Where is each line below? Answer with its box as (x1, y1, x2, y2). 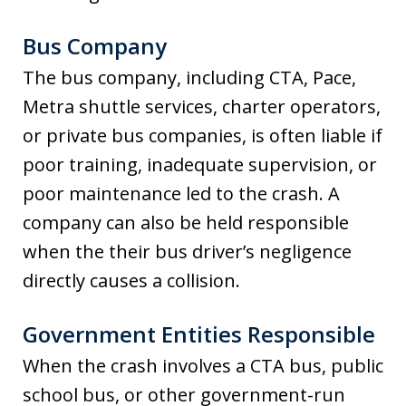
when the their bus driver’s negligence (23, 239, 352, 265)
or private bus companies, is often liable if (23, 123, 382, 149)
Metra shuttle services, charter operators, (23, 94, 381, 120)
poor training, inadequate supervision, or (23, 152, 377, 178)
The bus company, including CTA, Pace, (23, 65, 356, 91)
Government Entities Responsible (23, 319, 375, 350)
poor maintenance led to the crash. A (23, 181, 340, 207)
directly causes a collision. (23, 268, 240, 294)
